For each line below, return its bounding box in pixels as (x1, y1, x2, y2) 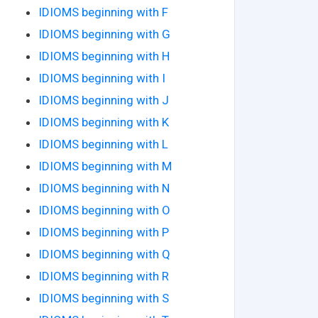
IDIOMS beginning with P (38, 224, 169, 239)
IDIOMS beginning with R (38, 268, 169, 283)
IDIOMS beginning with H (38, 48, 170, 63)
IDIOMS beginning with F (38, 4, 168, 19)
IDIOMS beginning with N (38, 180, 170, 195)
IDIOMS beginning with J (38, 92, 169, 107)
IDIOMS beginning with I (38, 70, 165, 85)
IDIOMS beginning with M (38, 158, 172, 173)
